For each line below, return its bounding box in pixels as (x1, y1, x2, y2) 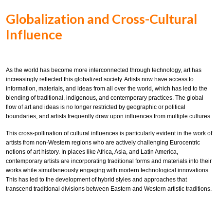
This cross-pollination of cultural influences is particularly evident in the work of (6, 129, 212, 137)
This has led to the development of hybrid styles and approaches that (6, 176, 187, 183)
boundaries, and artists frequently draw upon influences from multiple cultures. (6, 112, 212, 120)
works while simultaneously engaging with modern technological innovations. (6, 166, 210, 174)
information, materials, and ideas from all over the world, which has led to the (6, 85, 207, 92)
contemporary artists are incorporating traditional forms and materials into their (6, 157, 212, 164)
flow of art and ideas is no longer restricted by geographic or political (6, 103, 185, 110)
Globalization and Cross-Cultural (6, 10, 197, 27)
